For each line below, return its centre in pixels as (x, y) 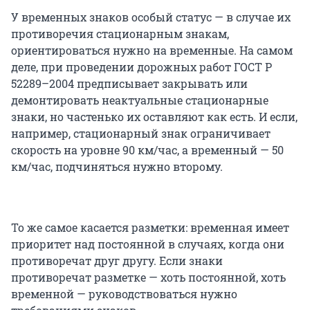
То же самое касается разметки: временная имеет (150, 228)
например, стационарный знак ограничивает (141, 134)
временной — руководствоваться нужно (124, 294)
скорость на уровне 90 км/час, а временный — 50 (147, 150)
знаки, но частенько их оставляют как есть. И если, (154, 117)
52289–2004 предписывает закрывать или (129, 84)
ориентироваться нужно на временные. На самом (152, 51)
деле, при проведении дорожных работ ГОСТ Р (142, 67)
